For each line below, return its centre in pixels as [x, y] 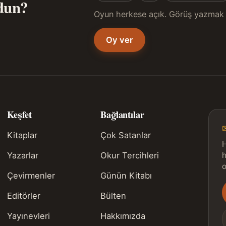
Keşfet [19, 115]
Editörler [23, 196]
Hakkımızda [123, 216]
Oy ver [119, 40]
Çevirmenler [31, 176]
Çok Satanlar [126, 135]
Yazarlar [22, 156]
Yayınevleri [28, 216]
